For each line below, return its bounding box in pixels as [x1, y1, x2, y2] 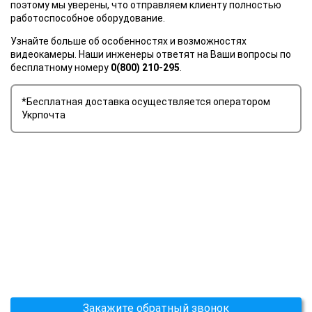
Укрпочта [22, 109, 66, 120]
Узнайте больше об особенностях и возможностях [10, 35, 247, 47]
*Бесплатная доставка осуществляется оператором [22, 95, 271, 107]
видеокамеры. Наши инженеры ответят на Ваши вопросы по [10, 48, 291, 60]
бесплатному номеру [10, 61, 111, 73]
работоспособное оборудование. [10, 12, 165, 24]
